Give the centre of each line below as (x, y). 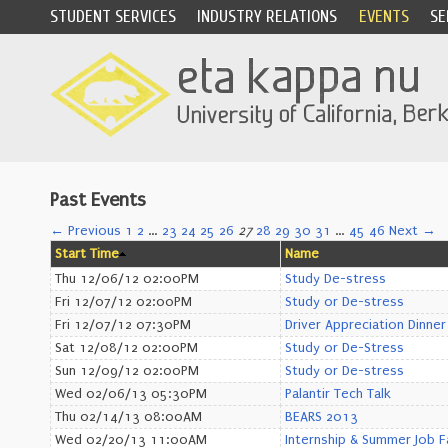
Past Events (98, 199)
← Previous (85, 231)
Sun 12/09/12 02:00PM (127, 371)
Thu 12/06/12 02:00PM (127, 279)
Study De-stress (335, 279)
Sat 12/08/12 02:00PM (126, 348)
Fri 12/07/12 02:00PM (123, 302)
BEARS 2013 (321, 417)
